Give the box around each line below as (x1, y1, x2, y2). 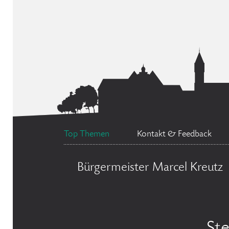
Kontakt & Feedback (137, 130, 212, 139)
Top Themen (64, 130, 109, 139)
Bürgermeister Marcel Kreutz (77, 162, 223, 174)
